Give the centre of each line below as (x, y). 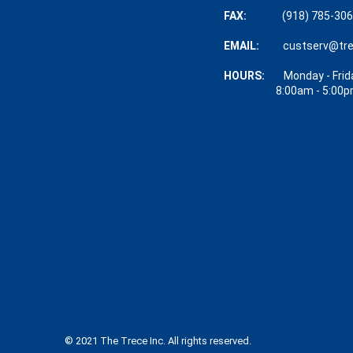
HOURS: (253, 75)
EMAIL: (253, 45)
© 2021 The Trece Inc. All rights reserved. (158, 340)
